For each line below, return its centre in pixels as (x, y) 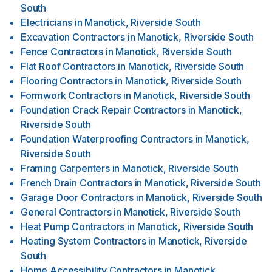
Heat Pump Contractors (73, 226)
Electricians (46, 22)
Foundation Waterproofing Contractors (107, 139)
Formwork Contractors (71, 95)
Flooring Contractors (67, 81)
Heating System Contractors (83, 241)
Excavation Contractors (73, 37)
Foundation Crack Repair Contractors (103, 110)
